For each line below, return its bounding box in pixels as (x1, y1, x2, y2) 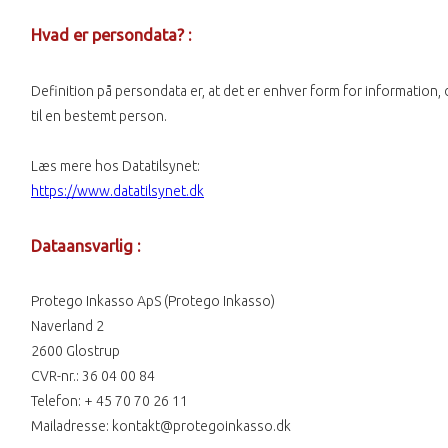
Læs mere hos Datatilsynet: (31, 157, 200, 174)
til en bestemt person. (31, 107, 167, 124)
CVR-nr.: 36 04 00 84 (31, 368, 155, 385)
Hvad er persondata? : (31, 26, 192, 45)
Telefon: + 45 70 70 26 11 (31, 393, 188, 410)
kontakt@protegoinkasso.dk (112, 418, 291, 435)
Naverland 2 (31, 318, 104, 335)
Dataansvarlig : (31, 236, 141, 255)
